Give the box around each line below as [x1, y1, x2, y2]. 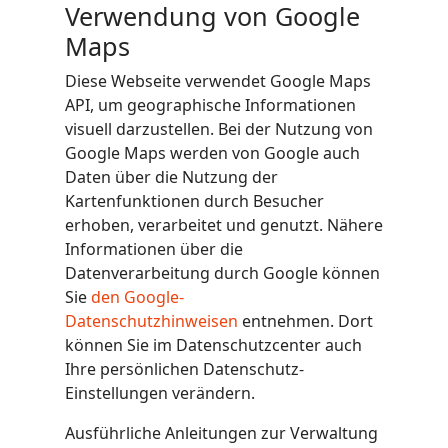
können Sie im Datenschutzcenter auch [65, 334, 362, 356]
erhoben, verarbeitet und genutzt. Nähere [65, 214, 383, 236]
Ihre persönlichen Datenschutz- [65, 358, 304, 380]
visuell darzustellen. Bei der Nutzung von [65, 118, 373, 140]
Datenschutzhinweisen [65, 310, 238, 332]
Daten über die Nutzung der [65, 166, 278, 188]
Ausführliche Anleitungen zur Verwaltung [65, 422, 378, 444]
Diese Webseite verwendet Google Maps [65, 70, 371, 92]
